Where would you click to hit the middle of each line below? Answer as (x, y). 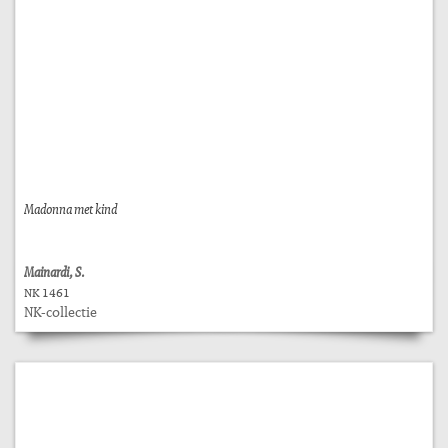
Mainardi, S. (54, 271)
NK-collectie (60, 311)
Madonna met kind (70, 208)
